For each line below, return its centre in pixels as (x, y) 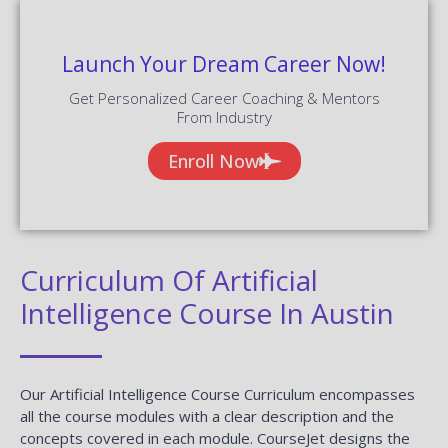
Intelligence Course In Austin (207, 312)
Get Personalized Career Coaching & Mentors (224, 97)
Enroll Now (213, 160)
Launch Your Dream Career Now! (224, 63)
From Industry (224, 116)
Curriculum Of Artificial (169, 279)
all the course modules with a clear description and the (207, 415)
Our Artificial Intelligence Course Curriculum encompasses (217, 393)
